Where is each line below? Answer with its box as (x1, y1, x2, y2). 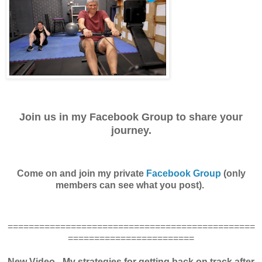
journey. (111, 124, 151, 136)
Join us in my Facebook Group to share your (19, 111, 243, 123)
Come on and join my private (16, 168, 146, 178)
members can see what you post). (56, 180, 206, 190)
